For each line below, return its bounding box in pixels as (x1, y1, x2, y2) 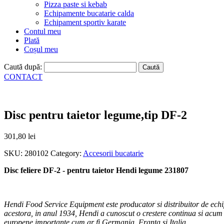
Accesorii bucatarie (83, 148, 143, 157)
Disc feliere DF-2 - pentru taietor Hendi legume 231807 (4, 165, 188, 174)
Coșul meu (24, 45, 58, 53)
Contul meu (24, 27, 61, 35)
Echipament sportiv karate (44, 18, 126, 26)
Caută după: (4, 62, 42, 71)
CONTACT (4, 72, 42, 81)
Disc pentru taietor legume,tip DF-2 (4, 108, 187, 121)
